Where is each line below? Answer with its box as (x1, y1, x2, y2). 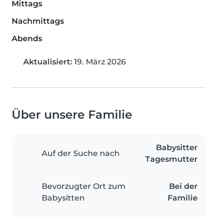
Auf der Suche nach (42, 149, 120, 158)
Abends (12, 34, 42, 44)
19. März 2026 (72, 57, 126, 67)
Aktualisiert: (23, 57, 72, 67)
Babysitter (156, 143, 198, 153)
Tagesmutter (145, 155, 198, 164)
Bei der (169, 182, 198, 191)
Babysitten (42, 193, 85, 203)
